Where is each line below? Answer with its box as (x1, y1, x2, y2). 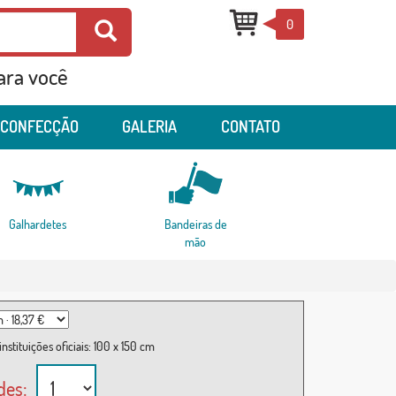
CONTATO (220, 117, 280, 137)
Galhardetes (8, 217, 66, 232)
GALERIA (122, 117, 177, 137)
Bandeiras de (164, 217, 227, 232)
